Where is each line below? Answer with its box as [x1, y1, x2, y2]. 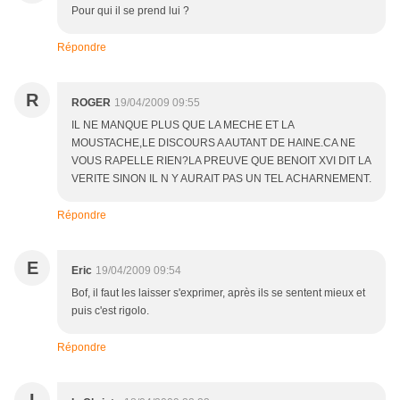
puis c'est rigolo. [71, 304, 149, 318]
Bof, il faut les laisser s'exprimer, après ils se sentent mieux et [71, 287, 365, 300]
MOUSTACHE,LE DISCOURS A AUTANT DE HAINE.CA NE [71, 137, 355, 150]
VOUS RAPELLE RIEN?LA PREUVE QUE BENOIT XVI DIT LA [71, 154, 371, 168]
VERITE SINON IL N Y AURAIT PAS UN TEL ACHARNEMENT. [71, 172, 371, 186]
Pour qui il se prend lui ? [71, 4, 189, 18]
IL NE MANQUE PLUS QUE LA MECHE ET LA [71, 119, 294, 132]
